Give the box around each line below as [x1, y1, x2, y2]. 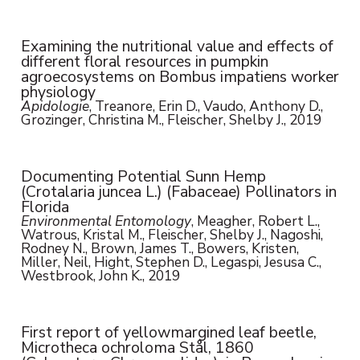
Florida [20, 196, 69, 219]
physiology [20, 81, 96, 104]
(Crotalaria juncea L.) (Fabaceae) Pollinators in [20, 181, 337, 203]
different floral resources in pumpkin [20, 51, 268, 73]
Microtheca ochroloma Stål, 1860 [20, 337, 254, 358]
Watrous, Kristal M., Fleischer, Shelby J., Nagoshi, [20, 225, 323, 245]
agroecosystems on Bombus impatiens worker [20, 66, 339, 88]
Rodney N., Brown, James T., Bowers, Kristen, [20, 239, 299, 259]
